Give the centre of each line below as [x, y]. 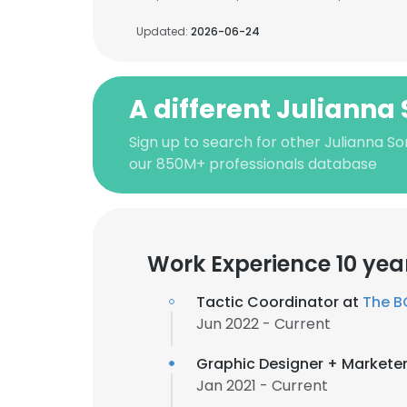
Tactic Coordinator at [279, 302]
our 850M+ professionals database [253, 164]
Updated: [164, 31]
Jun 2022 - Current [263, 324]
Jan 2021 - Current [262, 386]
